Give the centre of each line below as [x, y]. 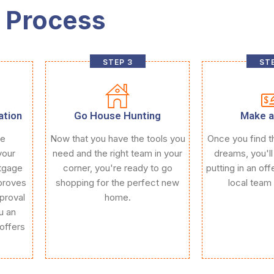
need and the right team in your [117, 153]
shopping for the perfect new [117, 183]
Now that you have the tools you [117, 139]
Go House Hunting [117, 116]
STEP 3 [117, 62]
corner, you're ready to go [117, 168]
